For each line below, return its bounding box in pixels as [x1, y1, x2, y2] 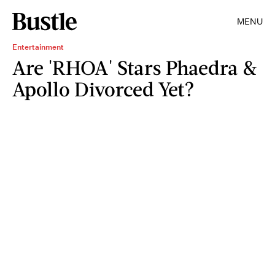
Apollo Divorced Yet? [12, 77, 195, 101]
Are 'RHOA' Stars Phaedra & [12, 55, 257, 79]
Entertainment [12, 42, 64, 52]
